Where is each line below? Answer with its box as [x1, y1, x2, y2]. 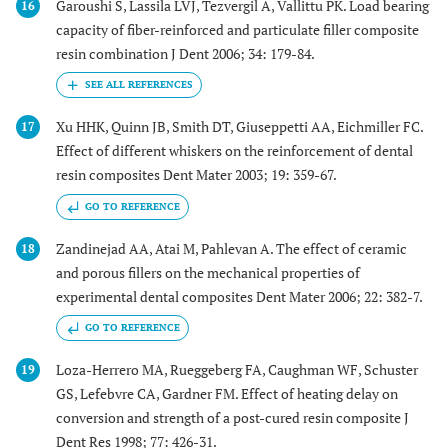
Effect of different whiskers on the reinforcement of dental [56, 141, 413, 161]
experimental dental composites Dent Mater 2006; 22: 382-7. [56, 286, 423, 306]
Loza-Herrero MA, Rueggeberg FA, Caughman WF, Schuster [56, 360, 418, 380]
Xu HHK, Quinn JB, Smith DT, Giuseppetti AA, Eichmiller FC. [56, 117, 423, 137]
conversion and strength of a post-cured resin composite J [56, 408, 409, 428]
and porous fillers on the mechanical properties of [56, 262, 360, 282]
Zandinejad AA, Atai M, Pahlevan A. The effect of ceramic [56, 238, 407, 258]
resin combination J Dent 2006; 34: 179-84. [56, 44, 315, 63]
